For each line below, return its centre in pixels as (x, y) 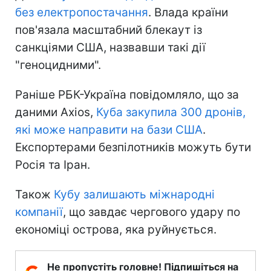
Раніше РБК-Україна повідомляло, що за (127, 94)
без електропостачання (82, 12)
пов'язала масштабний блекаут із (109, 30)
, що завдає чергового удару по (152, 212)
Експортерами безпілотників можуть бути (133, 147)
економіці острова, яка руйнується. (116, 229)
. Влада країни (188, 12)
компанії (39, 212)
